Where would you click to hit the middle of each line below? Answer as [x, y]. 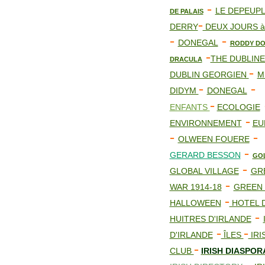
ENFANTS [190, 107]
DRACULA [186, 59]
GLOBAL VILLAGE [204, 171]
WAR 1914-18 [195, 187]
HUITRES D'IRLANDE [210, 219]
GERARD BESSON [205, 155]
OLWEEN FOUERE [214, 139]
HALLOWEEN [195, 203]
